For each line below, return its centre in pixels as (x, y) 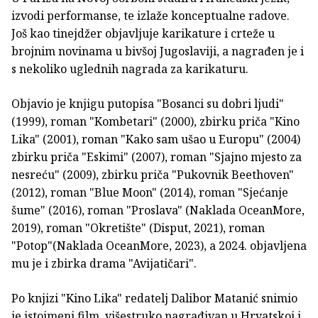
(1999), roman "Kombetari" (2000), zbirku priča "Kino (155, 122)
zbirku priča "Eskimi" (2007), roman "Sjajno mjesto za (157, 157)
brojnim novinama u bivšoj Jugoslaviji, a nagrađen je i (158, 51)
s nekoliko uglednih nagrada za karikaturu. (130, 69)
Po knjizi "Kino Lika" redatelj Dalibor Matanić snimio (154, 298)
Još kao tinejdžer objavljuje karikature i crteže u (143, 34)
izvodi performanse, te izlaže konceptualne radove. (150, 16)
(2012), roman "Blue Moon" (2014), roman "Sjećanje (150, 193)
